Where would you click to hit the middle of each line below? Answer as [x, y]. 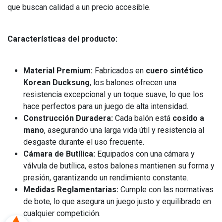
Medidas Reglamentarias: [71, 190]
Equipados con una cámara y [145, 154]
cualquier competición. [62, 213]
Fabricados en [119, 71]
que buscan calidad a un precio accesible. [79, 7]
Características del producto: [62, 39]
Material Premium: [58, 71]
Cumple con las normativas [166, 190]
